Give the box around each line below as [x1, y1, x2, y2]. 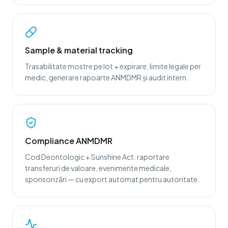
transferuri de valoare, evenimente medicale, [25, 163, 172, 173]
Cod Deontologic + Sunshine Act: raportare [25, 152, 169, 161]
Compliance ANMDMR [25, 135, 112, 146]
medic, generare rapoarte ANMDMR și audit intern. [25, 73, 188, 82]
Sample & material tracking [25, 45, 133, 55]
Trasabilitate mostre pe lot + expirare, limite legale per [25, 62, 201, 71]
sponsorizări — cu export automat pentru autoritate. [25, 175, 199, 184]
